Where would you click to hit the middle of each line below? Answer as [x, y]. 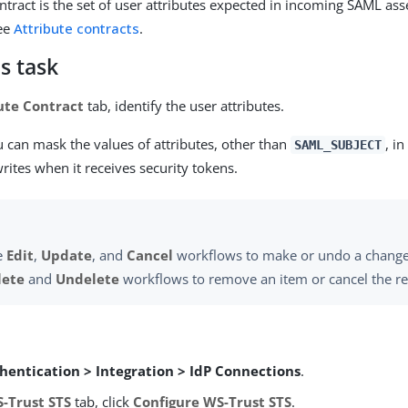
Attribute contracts [77, 28]
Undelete [88, 279]
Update [67, 255]
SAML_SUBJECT [338, 145]
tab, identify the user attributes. [184, 106]
